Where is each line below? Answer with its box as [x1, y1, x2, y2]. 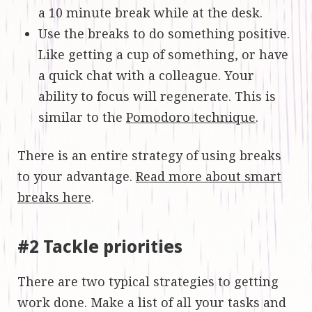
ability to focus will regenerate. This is [38, 87, 276, 104]
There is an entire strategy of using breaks [17, 146, 281, 164]
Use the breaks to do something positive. [38, 24, 290, 42]
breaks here [17, 188, 91, 205]
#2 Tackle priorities [17, 234, 182, 258]
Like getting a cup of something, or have [38, 45, 288, 63]
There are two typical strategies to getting [17, 272, 279, 290]
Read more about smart [136, 167, 281, 185]
